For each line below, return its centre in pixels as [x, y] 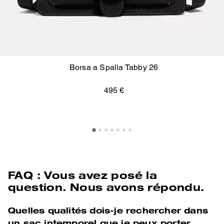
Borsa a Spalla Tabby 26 [114, 67]
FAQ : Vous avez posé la [83, 174]
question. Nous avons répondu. [106, 186]
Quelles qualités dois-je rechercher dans [108, 210]
